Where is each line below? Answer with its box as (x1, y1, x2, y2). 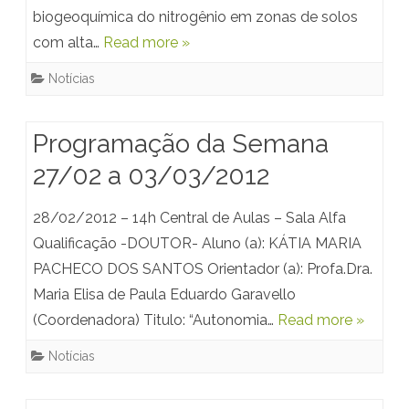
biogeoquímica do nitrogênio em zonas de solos (33, 8, 358, 26)
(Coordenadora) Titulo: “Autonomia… (33, 311, 278, 330)
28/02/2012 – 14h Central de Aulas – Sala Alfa (33, 209, 346, 227)
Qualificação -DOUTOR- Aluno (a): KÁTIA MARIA (33, 235, 362, 253)
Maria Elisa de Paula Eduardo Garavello (33, 286, 296, 304)
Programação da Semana (33, 129, 329, 160)
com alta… (33, 34, 103, 52)
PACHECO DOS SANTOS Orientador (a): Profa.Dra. (33, 260, 372, 278)
